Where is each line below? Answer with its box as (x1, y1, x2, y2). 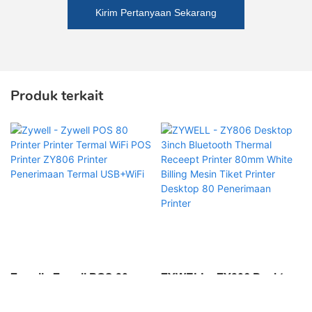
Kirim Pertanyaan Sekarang (95, 7, 217, 19)
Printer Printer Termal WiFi (10, 288, 148, 300)
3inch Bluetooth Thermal (160, 288, 291, 300)
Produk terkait (10, 86, 103, 106)
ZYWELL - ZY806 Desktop (160, 271, 297, 283)
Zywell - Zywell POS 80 (10, 271, 128, 283)
